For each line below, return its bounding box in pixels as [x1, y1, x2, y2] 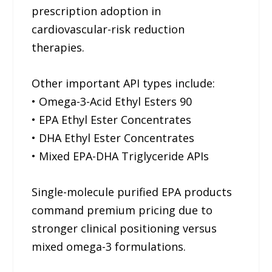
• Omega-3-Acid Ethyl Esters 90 [32, 94, 192, 109]
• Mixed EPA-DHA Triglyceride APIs [32, 149, 209, 164]
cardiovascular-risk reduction [32, 22, 185, 37]
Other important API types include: [32, 76, 216, 91]
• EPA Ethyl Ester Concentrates [32, 112, 192, 127]
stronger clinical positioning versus [32, 220, 217, 236]
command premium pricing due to [32, 202, 213, 217]
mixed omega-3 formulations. [32, 239, 186, 254]
